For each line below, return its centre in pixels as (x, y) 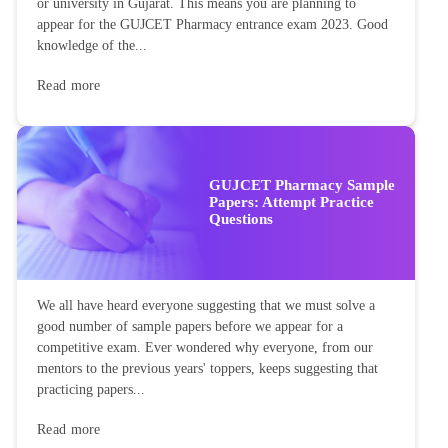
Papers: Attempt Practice (291, 202)
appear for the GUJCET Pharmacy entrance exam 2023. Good (212, 25)
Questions (241, 219)
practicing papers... (91, 389)
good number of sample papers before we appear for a (190, 326)
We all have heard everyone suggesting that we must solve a (206, 305)
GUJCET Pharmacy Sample (302, 185)
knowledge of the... (92, 46)
